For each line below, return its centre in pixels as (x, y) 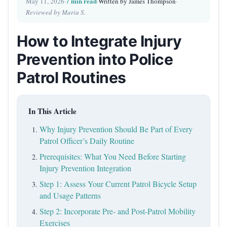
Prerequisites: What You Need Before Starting (113, 157)
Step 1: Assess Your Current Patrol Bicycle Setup (118, 184)
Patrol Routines (71, 78)
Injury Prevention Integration (85, 168)
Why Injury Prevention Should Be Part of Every (116, 129)
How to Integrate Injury (99, 41)
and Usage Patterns (70, 196)
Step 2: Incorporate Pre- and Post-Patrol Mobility (118, 211)
